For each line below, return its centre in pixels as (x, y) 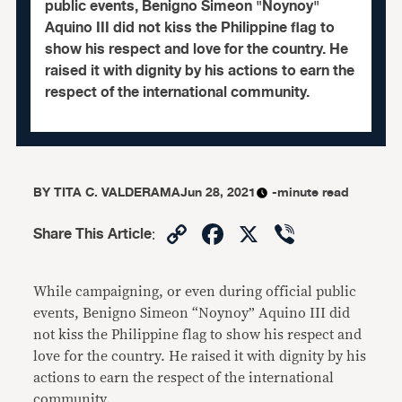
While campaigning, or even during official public (195, 292)
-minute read (311, 192)
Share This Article (93, 234)
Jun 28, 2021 (218, 192)
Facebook (292, 234)
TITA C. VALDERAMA (118, 192)
